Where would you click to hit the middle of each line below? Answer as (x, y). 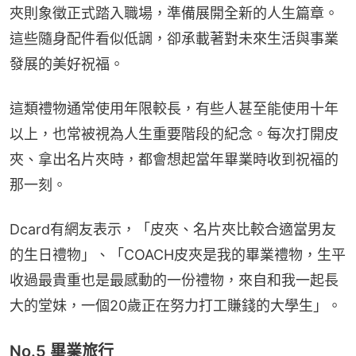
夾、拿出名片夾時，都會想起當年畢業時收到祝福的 (174, 159)
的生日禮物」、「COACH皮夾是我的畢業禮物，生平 (178, 254)
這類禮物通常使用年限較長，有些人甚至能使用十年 (174, 108)
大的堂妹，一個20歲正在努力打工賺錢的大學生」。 (176, 305)
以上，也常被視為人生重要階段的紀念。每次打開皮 (174, 133)
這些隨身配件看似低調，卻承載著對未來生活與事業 (174, 38)
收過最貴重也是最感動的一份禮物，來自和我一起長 (174, 280)
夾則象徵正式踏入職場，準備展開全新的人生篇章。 (174, 13)
